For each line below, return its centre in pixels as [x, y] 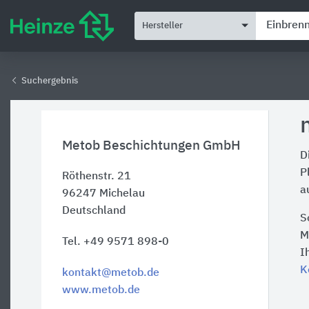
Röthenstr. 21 [97, 177]
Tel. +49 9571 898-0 [116, 242]
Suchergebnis [49, 81]
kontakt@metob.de [111, 273]
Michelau [122, 194]
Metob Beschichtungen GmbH [151, 146]
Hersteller [162, 26]
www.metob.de [101, 290]
